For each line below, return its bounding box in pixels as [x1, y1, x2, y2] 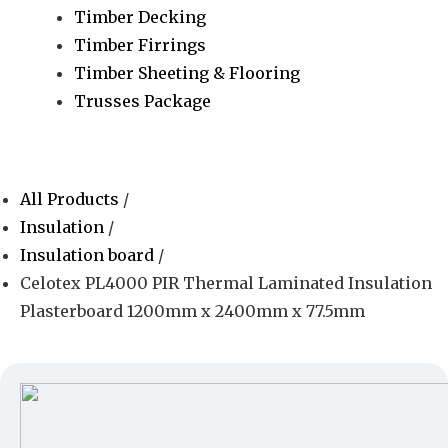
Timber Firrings [74, 34, 207, 55]
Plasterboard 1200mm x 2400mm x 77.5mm [20, 300, 365, 321]
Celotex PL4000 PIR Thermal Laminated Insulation [20, 272, 432, 293]
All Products [20, 188, 123, 209]
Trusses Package [74, 90, 212, 111]
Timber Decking [74, 6, 207, 27]
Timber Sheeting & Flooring [74, 62, 301, 83]
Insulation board [20, 244, 154, 265]
